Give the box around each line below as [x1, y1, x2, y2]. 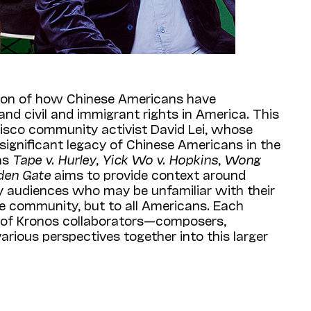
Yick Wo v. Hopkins [102, 151, 218, 167]
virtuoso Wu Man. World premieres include [20, 294, 282, 310]
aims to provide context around [54, 166, 246, 182]
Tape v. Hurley [12, 151, 96, 167]
